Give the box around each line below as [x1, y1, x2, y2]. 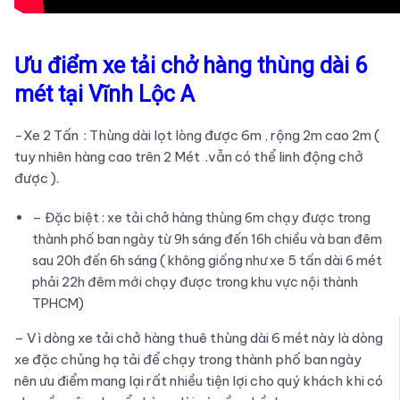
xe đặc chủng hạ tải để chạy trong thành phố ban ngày [13, 350, 362, 368]
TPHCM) [31, 294, 84, 312]
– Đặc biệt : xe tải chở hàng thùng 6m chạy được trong [31, 208, 371, 226]
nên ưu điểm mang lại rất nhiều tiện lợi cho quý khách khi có [13, 371, 383, 389]
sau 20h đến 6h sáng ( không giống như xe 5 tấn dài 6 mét [31, 251, 382, 269]
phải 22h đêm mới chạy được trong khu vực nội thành [31, 272, 358, 290]
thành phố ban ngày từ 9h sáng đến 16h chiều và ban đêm [31, 229, 382, 247]
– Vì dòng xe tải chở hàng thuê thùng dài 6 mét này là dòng [13, 329, 383, 346]
